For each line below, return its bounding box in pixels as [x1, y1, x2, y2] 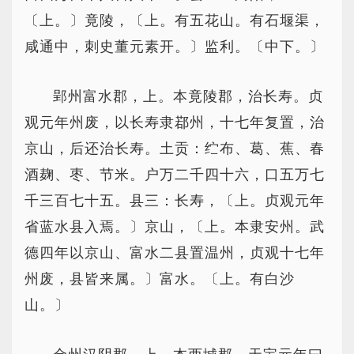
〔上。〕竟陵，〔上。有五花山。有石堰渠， [24, 13, 325, 28]
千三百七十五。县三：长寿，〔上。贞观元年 [24, 193, 325, 209]
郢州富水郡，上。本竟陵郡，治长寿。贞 [53, 88, 323, 104]
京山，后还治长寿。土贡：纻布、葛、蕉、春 [24, 141, 325, 156]
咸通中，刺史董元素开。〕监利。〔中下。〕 [24, 39, 325, 55]
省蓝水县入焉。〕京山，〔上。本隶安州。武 [24, 219, 325, 235]
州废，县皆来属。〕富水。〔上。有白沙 [24, 271, 295, 287]
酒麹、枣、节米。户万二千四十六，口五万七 [24, 167, 325, 183]
